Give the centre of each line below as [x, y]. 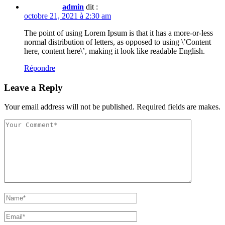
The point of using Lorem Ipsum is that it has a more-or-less [119, 33]
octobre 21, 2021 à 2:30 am [68, 16]
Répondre [40, 68]
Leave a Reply [33, 87]
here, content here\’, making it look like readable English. [115, 51]
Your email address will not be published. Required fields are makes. [112, 107]
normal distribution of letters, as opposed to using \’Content [118, 42]
